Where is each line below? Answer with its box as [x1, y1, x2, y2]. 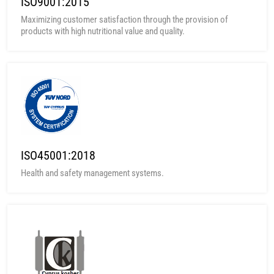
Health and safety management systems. [21, 167, 164, 179]
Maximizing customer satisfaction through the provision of [21, 14, 228, 26]
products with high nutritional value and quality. [21, 26, 185, 37]
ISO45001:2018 [21, 147, 95, 163]
